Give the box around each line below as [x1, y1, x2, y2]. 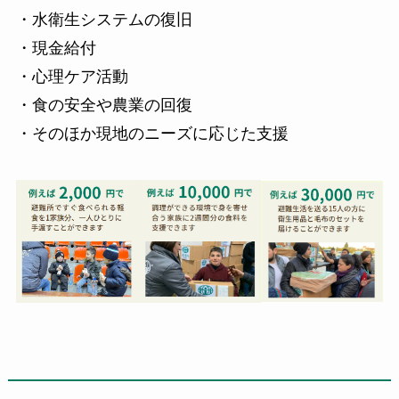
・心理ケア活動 [15, 68, 128, 86]
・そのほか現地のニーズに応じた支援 [15, 125, 289, 143]
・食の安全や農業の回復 [15, 96, 192, 115]
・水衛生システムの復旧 [15, 11, 192, 29]
